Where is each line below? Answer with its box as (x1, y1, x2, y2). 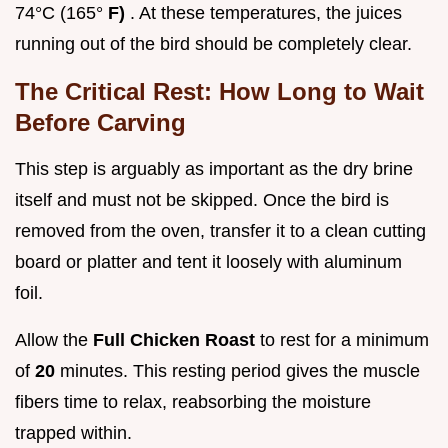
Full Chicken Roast (93, 329, 260, 350)
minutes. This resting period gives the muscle (60, 360, 420, 381)
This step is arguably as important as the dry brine (15, 158, 413, 179)
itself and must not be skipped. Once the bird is (15, 189, 389, 210)
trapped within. (15, 422, 132, 443)
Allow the (15, 329, 93, 350)
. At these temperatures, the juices (130, 2, 402, 23)
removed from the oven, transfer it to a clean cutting (15, 220, 426, 241)
